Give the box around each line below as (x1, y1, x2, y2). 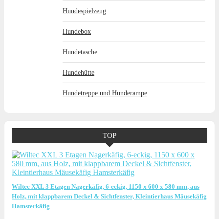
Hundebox (63, 27, 91, 35)
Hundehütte (63, 68, 94, 76)
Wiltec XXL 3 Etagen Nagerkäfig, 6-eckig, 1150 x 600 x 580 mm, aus (12, 183, 199, 190)
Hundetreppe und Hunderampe (63, 89, 147, 97)
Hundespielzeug (63, 7, 106, 15)
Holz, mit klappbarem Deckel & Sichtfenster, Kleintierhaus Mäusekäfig (12, 193, 207, 200)
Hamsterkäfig (12, 202, 50, 210)
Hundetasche (63, 48, 97, 56)
